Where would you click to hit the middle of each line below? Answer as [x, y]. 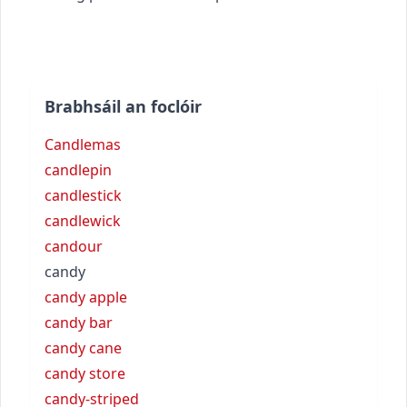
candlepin [78, 169]
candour [74, 246]
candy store [85, 373]
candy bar [79, 322]
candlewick [83, 220]
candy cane [83, 347]
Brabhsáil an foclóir [123, 106]
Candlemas [83, 144]
